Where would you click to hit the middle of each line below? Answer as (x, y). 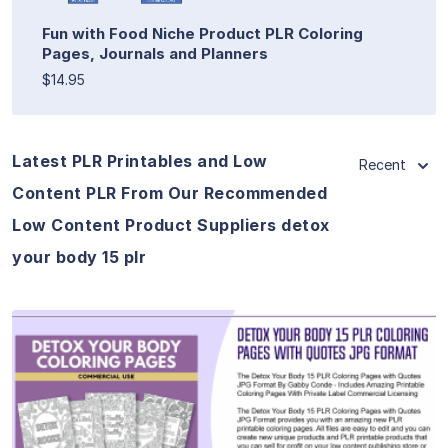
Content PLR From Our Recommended (169, 192)
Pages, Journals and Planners (155, 53)
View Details (224, 397)
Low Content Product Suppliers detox (171, 224)
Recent (382, 164)
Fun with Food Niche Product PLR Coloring (202, 33)
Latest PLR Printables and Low (140, 160)
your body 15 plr (79, 256)
